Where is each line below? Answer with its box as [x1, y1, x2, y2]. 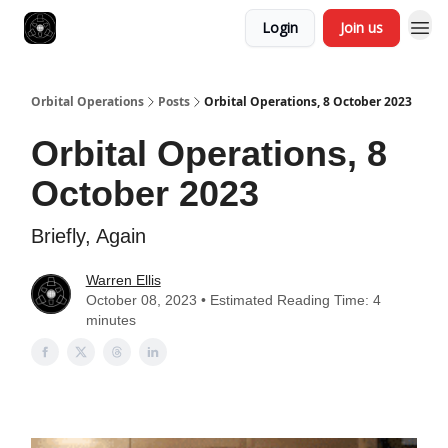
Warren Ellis [85, 272, 161, 288]
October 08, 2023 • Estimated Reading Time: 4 [85, 292, 381, 308]
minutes [85, 312, 136, 328]
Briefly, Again [31, 225, 146, 247]
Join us [340, 18, 383, 37]
